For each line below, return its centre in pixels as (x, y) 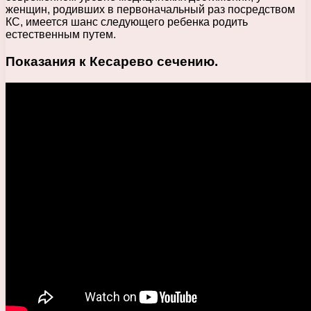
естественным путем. (61, 35)
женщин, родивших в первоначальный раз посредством (150, 10)
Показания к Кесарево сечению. (112, 62)
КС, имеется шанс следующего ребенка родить (127, 22)
